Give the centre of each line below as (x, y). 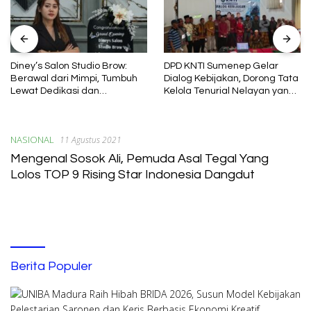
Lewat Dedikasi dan (55, 91)
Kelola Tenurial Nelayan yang (229, 91)
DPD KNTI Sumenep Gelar (221, 66)
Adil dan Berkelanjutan (216, 104)
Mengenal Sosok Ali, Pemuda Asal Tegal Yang (140, 159)
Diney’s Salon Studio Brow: (69, 66)
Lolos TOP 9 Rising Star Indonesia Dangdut (133, 175)
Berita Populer (51, 267)
